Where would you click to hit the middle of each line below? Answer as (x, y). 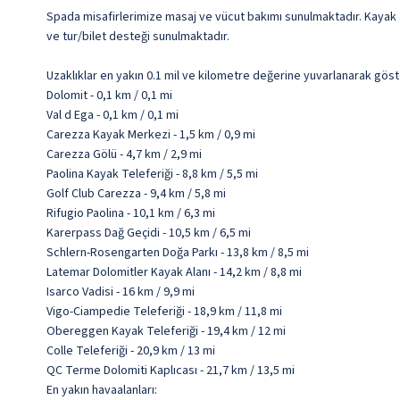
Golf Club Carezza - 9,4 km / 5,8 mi (136, 194)
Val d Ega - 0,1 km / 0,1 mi (112, 116)
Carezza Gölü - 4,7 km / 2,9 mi (124, 155)
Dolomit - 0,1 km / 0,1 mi (109, 96)
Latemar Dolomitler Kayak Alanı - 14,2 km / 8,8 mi (174, 273)
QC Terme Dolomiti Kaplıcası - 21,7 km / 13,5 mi (171, 371)
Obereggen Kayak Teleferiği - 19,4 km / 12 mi (166, 332)
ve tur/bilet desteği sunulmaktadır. (138, 37)
